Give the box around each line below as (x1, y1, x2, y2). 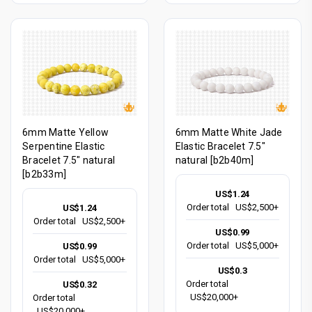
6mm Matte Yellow (22, 127, 109, 138)
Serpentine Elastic (22, 141, 105, 152)
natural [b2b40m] (175, 155, 254, 166)
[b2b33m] (22, 169, 66, 180)
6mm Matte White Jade (175, 127, 283, 138)
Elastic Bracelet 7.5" (175, 141, 265, 152)
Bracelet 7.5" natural (22, 155, 116, 166)
